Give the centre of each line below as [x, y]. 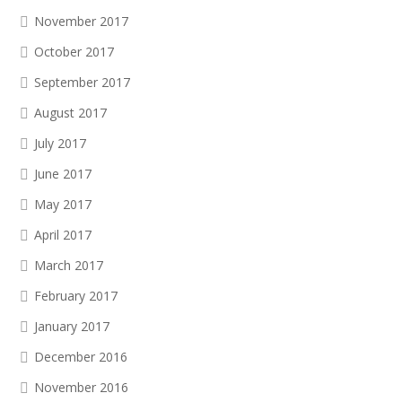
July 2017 [60, 143]
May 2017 [63, 204]
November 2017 [81, 21]
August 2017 [70, 113]
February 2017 [76, 296]
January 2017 [72, 326]
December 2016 [81, 357]
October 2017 [74, 52]
